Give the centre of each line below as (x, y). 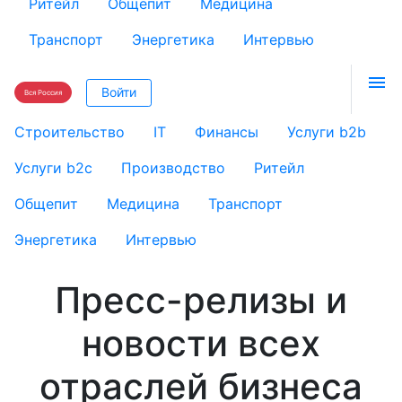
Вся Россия (43, 93)
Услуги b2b (327, 131)
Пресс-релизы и (201, 300)
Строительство (70, 131)
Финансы (227, 131)
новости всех (201, 343)
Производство (173, 167)
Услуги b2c (53, 167)
